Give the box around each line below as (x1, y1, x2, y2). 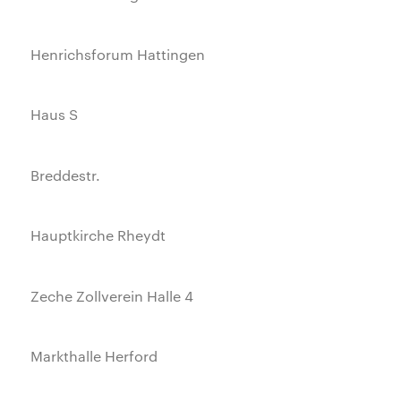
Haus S (30, 105, 79, 124)
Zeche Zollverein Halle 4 (30, 286, 194, 305)
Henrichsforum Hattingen (30, 45, 206, 64)
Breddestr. (30, 165, 101, 184)
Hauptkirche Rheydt (30, 226, 166, 245)
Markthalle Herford (30, 346, 158, 365)
